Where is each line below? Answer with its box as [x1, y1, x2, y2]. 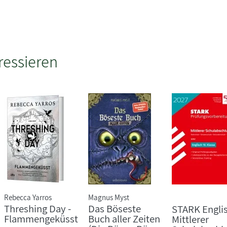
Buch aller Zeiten [88, 211, 160, 225]
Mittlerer [171, 212, 209, 226]
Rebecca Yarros [4, 192, 52, 202]
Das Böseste [88, 201, 141, 215]
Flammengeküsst [4, 211, 79, 225]
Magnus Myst [88, 192, 129, 202]
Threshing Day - [4, 201, 71, 215]
